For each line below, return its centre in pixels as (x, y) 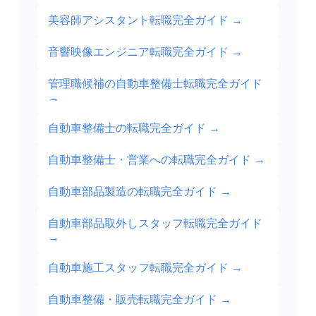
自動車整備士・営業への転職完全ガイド (150, 160)
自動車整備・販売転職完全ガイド (133, 300)
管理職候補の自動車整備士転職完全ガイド (155, 84)
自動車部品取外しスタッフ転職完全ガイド (155, 224)
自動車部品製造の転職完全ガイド (133, 192)
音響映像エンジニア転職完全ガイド (138, 52)
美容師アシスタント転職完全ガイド (138, 20)
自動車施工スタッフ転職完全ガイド (138, 268)
